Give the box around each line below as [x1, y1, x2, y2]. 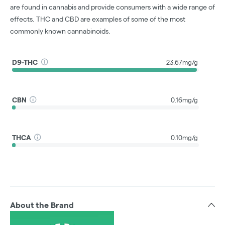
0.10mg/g [171, 134, 198, 141]
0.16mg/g [171, 96, 198, 103]
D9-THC [12, 58, 38, 66]
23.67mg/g [166, 58, 198, 66]
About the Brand [10, 201, 74, 210]
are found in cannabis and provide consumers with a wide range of [10, 3, 215, 12]
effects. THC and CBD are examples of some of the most [10, 15, 185, 24]
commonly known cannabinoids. [10, 27, 110, 36]
